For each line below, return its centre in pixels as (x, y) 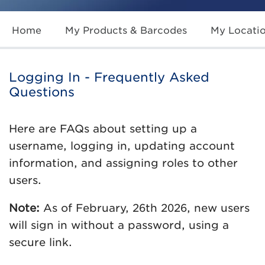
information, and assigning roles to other (123, 163)
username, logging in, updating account (122, 146)
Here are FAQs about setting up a (103, 128)
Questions (42, 92)
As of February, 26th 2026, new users (145, 208)
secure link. (41, 242)
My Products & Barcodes (126, 30)
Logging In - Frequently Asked (109, 77)
